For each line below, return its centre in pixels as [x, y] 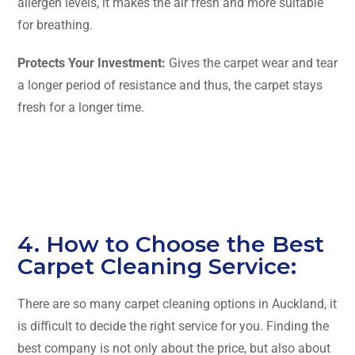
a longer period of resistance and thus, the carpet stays [170, 86]
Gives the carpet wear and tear [252, 63]
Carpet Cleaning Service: [157, 267]
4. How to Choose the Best [171, 244]
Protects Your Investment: [92, 63]
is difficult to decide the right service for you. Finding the [173, 326]
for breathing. [55, 25]
